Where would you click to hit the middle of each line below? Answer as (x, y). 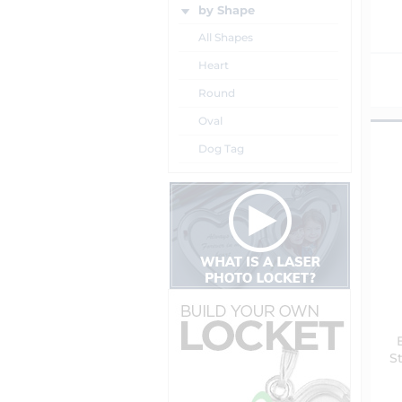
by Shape (227, 10)
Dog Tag (221, 149)
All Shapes (226, 37)
